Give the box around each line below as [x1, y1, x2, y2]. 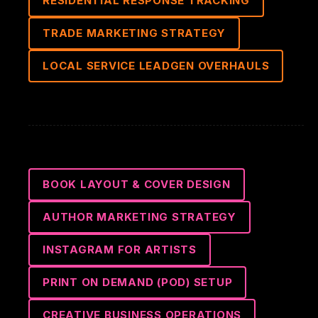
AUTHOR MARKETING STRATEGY [43, 210, 236, 224]
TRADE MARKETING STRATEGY [43, 26, 226, 40]
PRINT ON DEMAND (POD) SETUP [43, 275, 233, 289]
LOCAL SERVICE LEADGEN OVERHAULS [43, 59, 270, 72]
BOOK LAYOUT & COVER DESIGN [43, 177, 231, 191]
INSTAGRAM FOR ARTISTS [43, 243, 197, 256]
